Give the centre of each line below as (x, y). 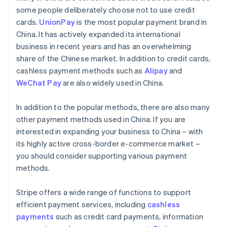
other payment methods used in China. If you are (101, 119)
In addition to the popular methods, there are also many (113, 107)
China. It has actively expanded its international (98, 34)
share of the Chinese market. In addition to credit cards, (113, 59)
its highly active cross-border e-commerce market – (108, 144)
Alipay (156, 71)
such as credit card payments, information (129, 217)
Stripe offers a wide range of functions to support (104, 192)
